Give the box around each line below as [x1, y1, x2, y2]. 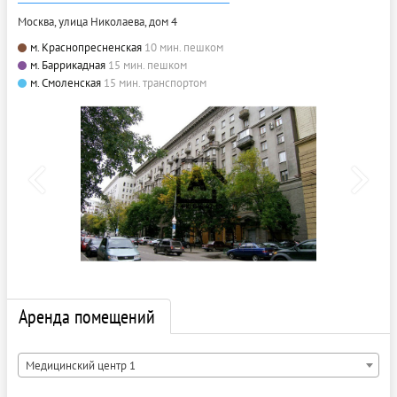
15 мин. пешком [108, 57, 187, 73]
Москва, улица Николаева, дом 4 [18, 13, 177, 29]
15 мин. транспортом [104, 74, 206, 90]
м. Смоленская [30, 74, 101, 90]
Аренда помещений [19, 304, 155, 330]
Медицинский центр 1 [26, 358, 136, 374]
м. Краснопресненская [30, 39, 142, 55]
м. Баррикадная [30, 57, 105, 73]
